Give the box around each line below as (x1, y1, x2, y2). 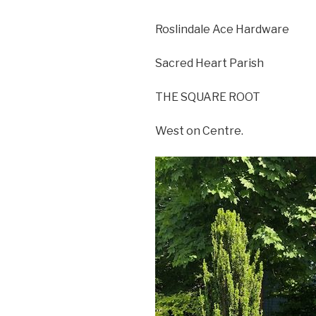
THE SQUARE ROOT (155, 90, 260, 104)
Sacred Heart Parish (155, 56, 264, 71)
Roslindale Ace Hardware (155, 23, 289, 37)
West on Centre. (155, 124, 243, 138)
